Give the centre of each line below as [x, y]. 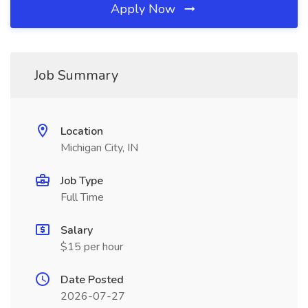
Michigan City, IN [99, 148]
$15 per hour [92, 247]
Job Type [82, 181]
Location [82, 131]
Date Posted [92, 280]
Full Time [82, 197]
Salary [77, 230]
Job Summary [76, 75]
